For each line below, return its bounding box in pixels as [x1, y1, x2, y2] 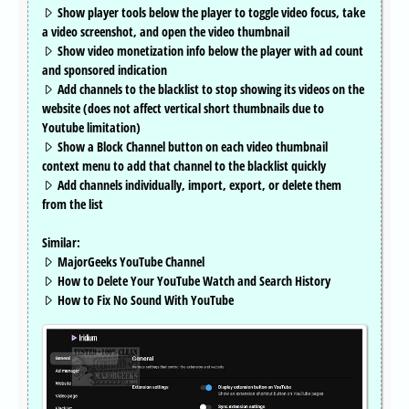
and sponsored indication [42, 61, 167, 79]
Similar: [42, 234, 80, 252]
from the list [42, 195, 103, 214]
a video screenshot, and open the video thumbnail [42, 23, 289, 41]
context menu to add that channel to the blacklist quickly [42, 157, 326, 175]
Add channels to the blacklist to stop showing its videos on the [55, 80, 364, 99]
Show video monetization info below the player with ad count [55, 42, 363, 60]
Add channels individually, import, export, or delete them [55, 176, 341, 194]
